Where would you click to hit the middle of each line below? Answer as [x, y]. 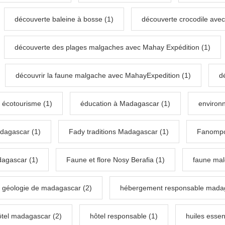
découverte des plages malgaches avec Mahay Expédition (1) [113, 47]
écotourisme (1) [27, 104]
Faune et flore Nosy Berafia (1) [116, 160]
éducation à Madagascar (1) [125, 104]
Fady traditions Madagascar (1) [119, 132]
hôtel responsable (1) [124, 216]
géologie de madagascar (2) [47, 188]
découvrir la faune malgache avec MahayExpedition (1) [103, 76]
